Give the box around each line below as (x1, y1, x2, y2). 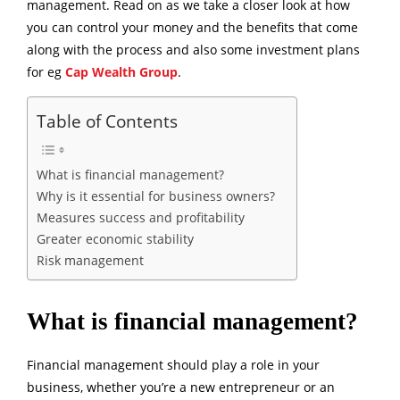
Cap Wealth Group (65, 63, 178, 81)
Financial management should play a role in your (27, 356, 320, 374)
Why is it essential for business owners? (37, 187, 279, 205)
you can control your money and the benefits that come (27, 19, 358, 37)
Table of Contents (37, 109, 178, 134)
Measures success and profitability (37, 209, 248, 227)
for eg (27, 63, 65, 81)
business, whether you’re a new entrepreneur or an (27, 379, 335, 396)
